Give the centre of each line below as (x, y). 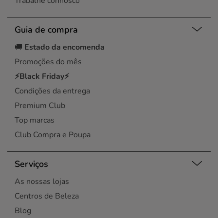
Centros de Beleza (47, 196)
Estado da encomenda (64, 47)
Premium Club (40, 106)
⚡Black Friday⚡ (42, 76)
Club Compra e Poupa (53, 135)
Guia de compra (46, 29)
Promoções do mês (48, 62)
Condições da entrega (52, 91)
